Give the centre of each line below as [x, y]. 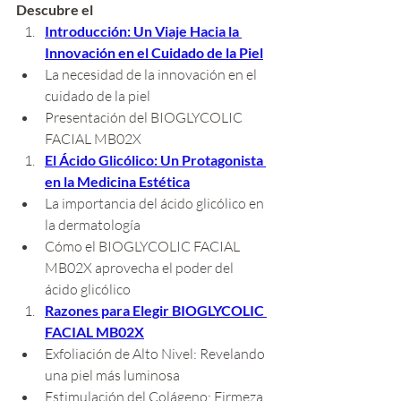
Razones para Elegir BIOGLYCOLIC [156, 311]
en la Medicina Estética [117, 182]
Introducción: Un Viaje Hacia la [143, 31]
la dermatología [93, 225]
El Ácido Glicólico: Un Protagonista [155, 160]
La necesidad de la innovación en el [152, 75]
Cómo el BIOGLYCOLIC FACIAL [144, 247]
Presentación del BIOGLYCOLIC [145, 118]
